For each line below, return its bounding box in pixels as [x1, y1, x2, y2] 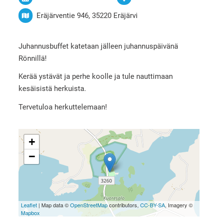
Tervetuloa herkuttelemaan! [18, 103, 107, 112]
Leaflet [20, 201, 37, 209]
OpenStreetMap [70, 201, 108, 209]
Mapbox [20, 209, 40, 217]
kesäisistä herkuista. [18, 84, 86, 93]
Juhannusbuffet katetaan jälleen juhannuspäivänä [18, 41, 178, 51]
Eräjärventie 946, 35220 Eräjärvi [36, 11, 138, 20]
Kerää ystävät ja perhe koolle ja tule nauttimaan [18, 72, 173, 81]
